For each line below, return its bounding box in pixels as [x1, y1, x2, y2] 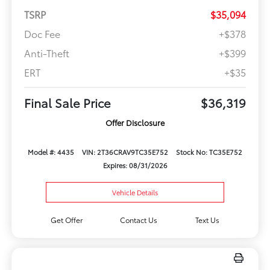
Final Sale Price [24, 93, 111, 111]
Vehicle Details [112, 187, 158, 198]
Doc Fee [24, 26, 60, 40]
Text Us [195, 215, 220, 225]
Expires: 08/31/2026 [102, 160, 168, 170]
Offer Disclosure [105, 116, 165, 128]
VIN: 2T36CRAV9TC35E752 [81, 146, 168, 157]
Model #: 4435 [28, 146, 75, 157]
